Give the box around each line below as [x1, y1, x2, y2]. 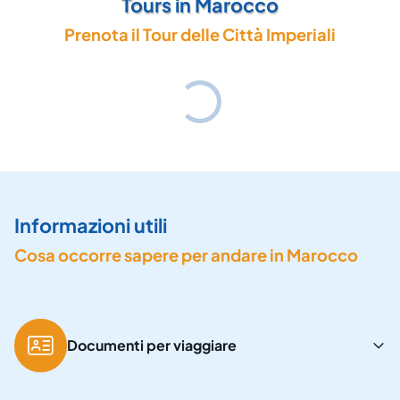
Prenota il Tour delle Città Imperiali [64, 24, 336, 46]
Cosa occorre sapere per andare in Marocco [14, 245, 358, 266]
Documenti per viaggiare [67, 335, 237, 354]
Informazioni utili [14, 213, 167, 238]
